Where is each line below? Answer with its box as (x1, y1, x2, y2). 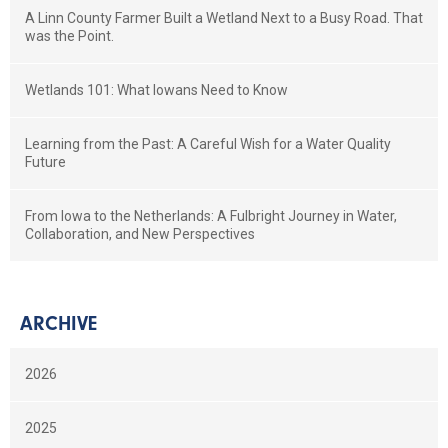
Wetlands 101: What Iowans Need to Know (25, 82, 288, 99)
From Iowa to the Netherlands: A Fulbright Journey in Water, (25, 208, 397, 225)
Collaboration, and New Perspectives (25, 226, 255, 243)
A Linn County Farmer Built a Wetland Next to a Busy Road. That (25, 10, 423, 27)
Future (25, 154, 66, 171)
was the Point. (25, 28, 114, 45)
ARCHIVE (20, 311, 97, 335)
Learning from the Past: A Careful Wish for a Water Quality (25, 136, 391, 153)
